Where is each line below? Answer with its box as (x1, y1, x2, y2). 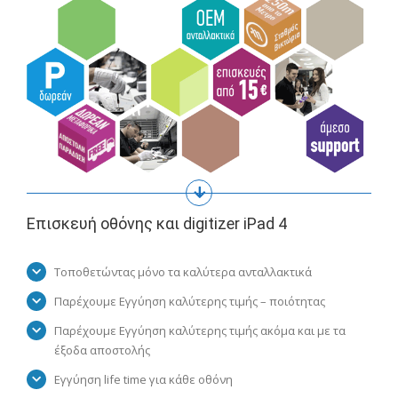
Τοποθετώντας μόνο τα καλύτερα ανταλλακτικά (54, 263, 313, 280)
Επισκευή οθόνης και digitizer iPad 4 (27, 213, 287, 233)
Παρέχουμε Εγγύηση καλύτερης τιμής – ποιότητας (54, 292, 326, 309)
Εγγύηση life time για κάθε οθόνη (54, 370, 234, 387)
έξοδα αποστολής (54, 341, 151, 358)
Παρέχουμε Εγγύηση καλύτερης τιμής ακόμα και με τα (54, 322, 346, 338)
